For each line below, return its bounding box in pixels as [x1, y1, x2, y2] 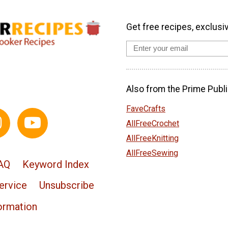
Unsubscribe [39, 179, 94, 192]
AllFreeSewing [126, 148, 178, 158]
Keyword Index [22, 158, 89, 170]
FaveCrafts [126, 103, 165, 113]
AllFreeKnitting [126, 133, 179, 143]
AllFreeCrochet [126, 118, 179, 128]
